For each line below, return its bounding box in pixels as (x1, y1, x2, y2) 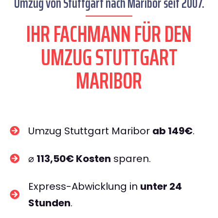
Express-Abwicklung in (28, 180, 140, 193)
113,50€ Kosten (36, 152, 111, 165)
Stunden (28, 196, 71, 210)
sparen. (111, 152, 151, 165)
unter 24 (140, 180, 182, 193)
